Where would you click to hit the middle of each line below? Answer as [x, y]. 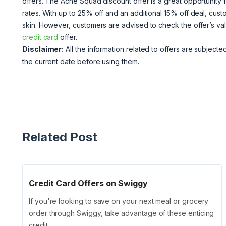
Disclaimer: [43, 49]
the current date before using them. [81, 62]
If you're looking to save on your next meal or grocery [119, 201]
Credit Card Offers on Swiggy [88, 183]
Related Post [60, 137]
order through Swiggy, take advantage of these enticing [122, 213]
